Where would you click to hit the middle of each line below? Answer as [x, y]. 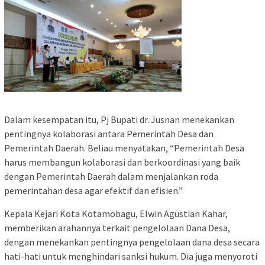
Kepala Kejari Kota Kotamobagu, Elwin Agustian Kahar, [116, 213]
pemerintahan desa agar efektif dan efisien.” [93, 190]
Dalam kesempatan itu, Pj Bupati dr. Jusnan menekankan [119, 119]
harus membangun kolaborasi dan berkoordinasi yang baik [122, 162]
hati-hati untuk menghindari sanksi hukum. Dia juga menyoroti [131, 256]
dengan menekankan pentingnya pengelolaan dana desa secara [132, 242]
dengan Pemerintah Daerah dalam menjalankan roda [111, 176]
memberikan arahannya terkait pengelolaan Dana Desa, [117, 227]
